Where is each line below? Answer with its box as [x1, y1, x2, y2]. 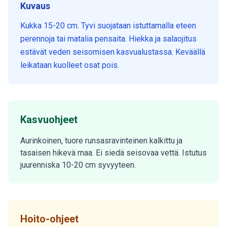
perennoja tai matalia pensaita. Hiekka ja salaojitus [20, 34, 197, 44]
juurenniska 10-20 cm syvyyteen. [20, 160, 136, 170]
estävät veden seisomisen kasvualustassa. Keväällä [20, 47, 205, 57]
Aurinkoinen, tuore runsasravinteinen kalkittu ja [20, 136, 182, 145]
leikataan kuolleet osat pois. [20, 60, 119, 70]
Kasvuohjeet [20, 113, 78, 126]
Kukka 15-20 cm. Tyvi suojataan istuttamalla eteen [20, 21, 196, 30]
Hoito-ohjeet [20, 213, 79, 225]
